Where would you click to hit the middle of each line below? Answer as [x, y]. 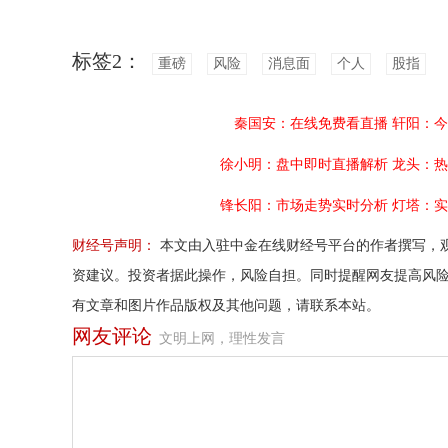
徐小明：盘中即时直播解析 [304, 164]
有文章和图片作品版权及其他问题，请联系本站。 [226, 305]
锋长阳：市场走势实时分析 [304, 205]
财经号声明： [114, 245]
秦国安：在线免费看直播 [311, 123]
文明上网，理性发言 [222, 338]
